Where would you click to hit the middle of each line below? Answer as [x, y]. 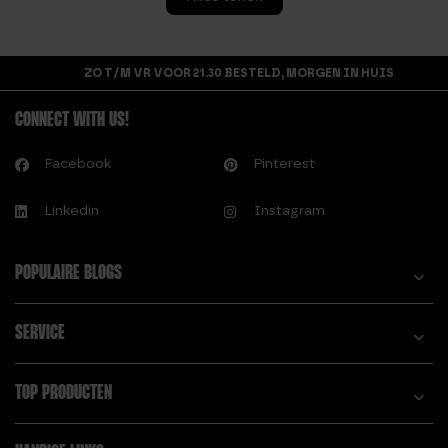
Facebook [78, 163]
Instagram [289, 210]
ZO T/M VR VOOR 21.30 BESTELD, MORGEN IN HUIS [239, 73]
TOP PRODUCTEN [63, 393]
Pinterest [284, 163]
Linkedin [72, 210]
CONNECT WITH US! [72, 120]
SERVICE [40, 333]
